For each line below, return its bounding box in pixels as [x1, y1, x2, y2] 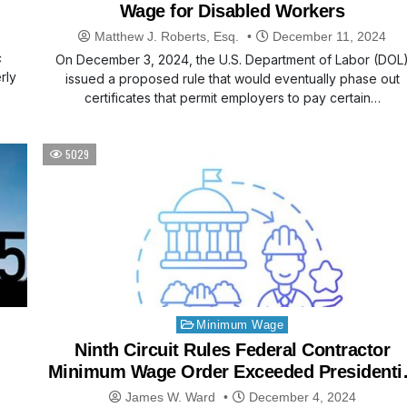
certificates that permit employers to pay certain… [84, 90, 381, 106]
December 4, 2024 [244, 390, 356, 405]
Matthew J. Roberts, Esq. [94, 29, 240, 45]
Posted [174, 316, 205, 328]
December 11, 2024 [269, 29, 387, 45]
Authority [194, 383, 271, 404]
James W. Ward [124, 390, 215, 405]
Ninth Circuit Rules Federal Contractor [74, 340, 391, 361]
